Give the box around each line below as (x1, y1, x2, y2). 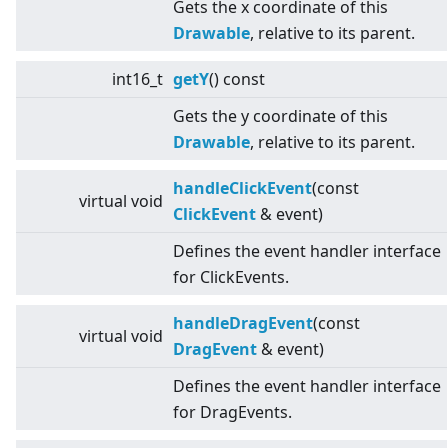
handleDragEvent (173, 312, 313, 335)
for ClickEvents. (173, 266, 289, 289)
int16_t (112, 68, 163, 91)
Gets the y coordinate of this (173, 105, 388, 128)
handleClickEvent (173, 177, 312, 200)
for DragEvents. (173, 401, 292, 424)
